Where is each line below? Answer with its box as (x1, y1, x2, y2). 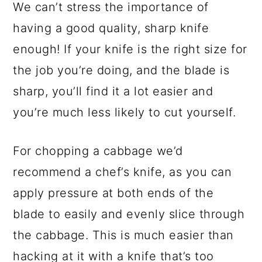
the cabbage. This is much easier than (13, 228, 234, 243)
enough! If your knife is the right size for (13, 42, 247, 57)
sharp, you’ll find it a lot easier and (13, 84, 213, 99)
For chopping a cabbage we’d (13, 144, 183, 158)
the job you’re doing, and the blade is (13, 63, 230, 78)
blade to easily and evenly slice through (13, 207, 245, 222)
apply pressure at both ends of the (13, 186, 214, 201)
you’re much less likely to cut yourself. (13, 105, 236, 120)
